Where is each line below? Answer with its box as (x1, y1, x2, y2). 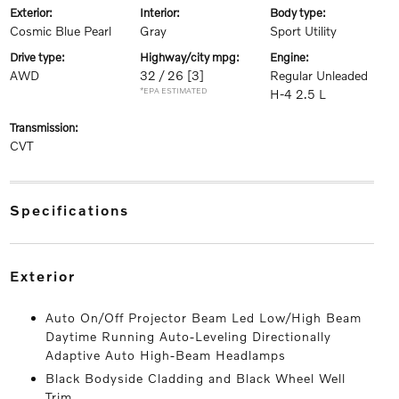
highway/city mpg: (148, 50, 240, 65)
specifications (20, 201, 129, 219)
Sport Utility (270, 23, 338, 39)
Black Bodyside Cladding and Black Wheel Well (45, 370, 346, 387)
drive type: (17, 50, 65, 65)
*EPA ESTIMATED (139, 85, 208, 96)
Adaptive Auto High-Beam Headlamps (45, 347, 286, 363)
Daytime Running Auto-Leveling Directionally (45, 329, 331, 345)
